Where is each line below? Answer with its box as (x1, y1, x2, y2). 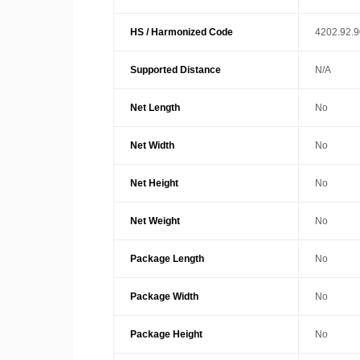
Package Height (129, 329, 202, 341)
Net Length (129, 102, 180, 114)
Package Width (129, 291, 198, 303)
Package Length (129, 253, 204, 265)
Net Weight (129, 215, 180, 227)
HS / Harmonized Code (129, 27, 233, 39)
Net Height (129, 178, 178, 190)
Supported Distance (129, 64, 221, 76)
